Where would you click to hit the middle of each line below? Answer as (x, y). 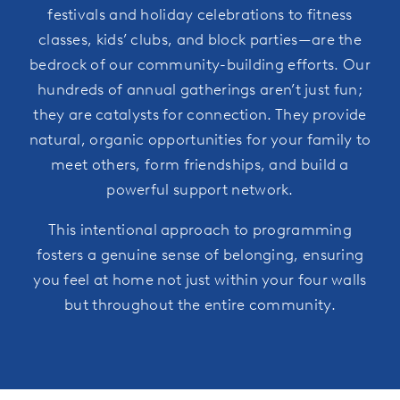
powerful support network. (200, 189)
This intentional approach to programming (200, 229)
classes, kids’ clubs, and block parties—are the (200, 39)
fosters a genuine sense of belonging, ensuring (200, 254)
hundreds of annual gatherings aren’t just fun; (200, 89)
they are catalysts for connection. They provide (200, 114)
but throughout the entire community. (200, 304)
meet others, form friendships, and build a (200, 164)
